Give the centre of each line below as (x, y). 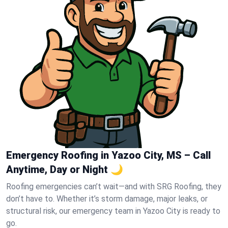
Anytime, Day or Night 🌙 (65, 169)
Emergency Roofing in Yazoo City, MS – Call (108, 155)
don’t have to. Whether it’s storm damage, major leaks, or (107, 199)
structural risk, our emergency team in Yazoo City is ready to (113, 211)
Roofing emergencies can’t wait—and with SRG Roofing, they (114, 187)
